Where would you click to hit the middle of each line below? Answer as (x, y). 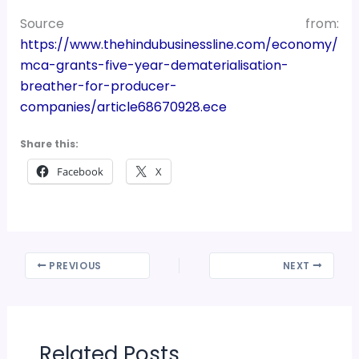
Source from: (179, 23)
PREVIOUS (74, 266)
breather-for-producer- (98, 86)
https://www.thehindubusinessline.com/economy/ (179, 44)
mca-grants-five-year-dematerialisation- (154, 65)
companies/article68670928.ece (123, 107)
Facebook (80, 171)
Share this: (49, 144)
